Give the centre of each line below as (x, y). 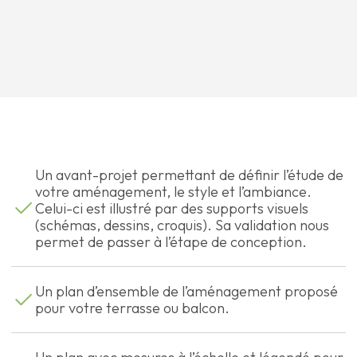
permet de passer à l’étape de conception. (171, 241)
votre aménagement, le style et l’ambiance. (173, 191)
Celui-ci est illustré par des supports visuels (172, 208)
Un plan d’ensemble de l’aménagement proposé (186, 291)
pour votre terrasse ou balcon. (132, 308)
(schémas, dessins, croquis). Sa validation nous (182, 225)
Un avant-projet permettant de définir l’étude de (189, 175)
